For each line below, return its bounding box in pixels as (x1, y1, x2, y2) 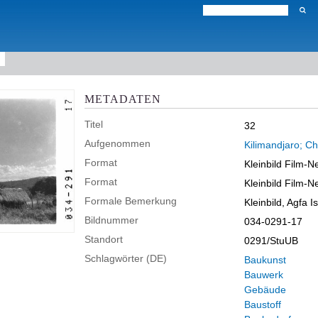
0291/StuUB (244, 235, 298, 246)
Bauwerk (244, 269, 283, 280)
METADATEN (84, 92, 161, 105)
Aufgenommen (84, 138, 150, 149)
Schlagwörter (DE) (84, 253, 167, 264)
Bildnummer (84, 214, 138, 226)
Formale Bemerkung (84, 195, 177, 207)
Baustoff (244, 299, 281, 310)
